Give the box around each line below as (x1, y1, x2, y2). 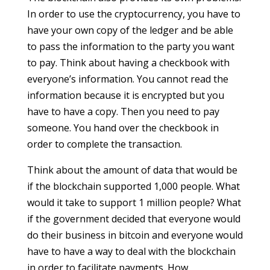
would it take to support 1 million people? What (27, 196, 241, 209)
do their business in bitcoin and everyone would (27, 228, 243, 242)
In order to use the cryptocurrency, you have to (27, 7, 240, 20)
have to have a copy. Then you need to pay (27, 105, 219, 118)
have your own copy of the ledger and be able (27, 24, 233, 37)
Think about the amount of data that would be (27, 163, 237, 177)
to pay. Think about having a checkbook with (27, 56, 230, 69)
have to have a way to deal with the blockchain (27, 245, 236, 258)
